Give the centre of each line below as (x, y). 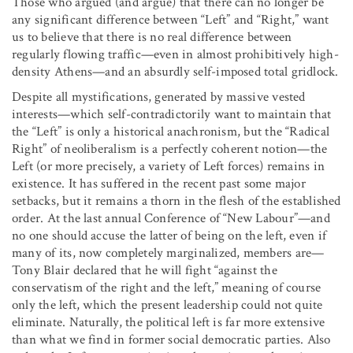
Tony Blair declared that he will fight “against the (145, 270)
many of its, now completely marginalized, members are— (168, 253)
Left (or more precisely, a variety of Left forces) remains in (169, 166)
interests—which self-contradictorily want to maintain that (172, 114)
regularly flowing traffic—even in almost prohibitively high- (175, 54)
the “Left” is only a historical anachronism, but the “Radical (171, 131)
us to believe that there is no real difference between (152, 37)
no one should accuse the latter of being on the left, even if (169, 235)
